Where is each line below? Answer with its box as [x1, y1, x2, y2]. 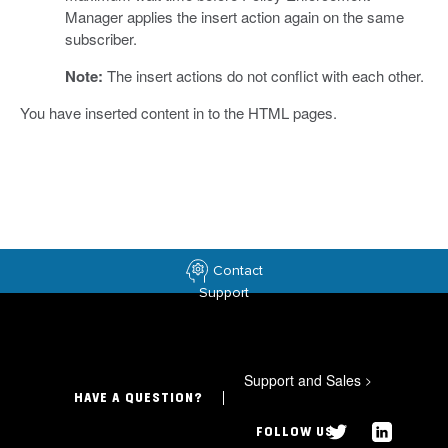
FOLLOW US [256, 425, 334, 440]
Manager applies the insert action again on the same [64, 6, 404, 28]
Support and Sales [244, 370, 366, 391]
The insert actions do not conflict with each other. [102, 65, 424, 87]
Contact [213, 261, 263, 279]
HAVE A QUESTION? [74, 391, 204, 406]
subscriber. [64, 28, 137, 50]
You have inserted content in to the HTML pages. [20, 102, 337, 124]
